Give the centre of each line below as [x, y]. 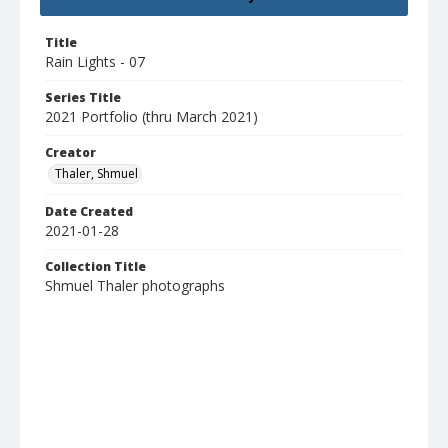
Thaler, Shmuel [96, 174]
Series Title [83, 98]
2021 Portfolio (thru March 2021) [151, 117]
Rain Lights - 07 [95, 62]
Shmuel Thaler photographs [135, 286]
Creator [70, 153]
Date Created [89, 212]
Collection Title [95, 267]
